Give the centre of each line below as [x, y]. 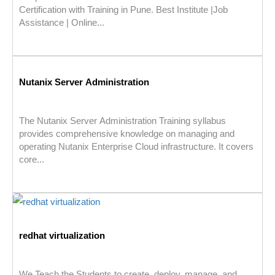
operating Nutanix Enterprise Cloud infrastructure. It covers [136, 147]
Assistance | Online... [62, 23]
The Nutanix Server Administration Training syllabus [122, 121]
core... [32, 160]
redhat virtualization [62, 236]
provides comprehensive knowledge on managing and [127, 134]
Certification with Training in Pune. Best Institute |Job [123, 10]
